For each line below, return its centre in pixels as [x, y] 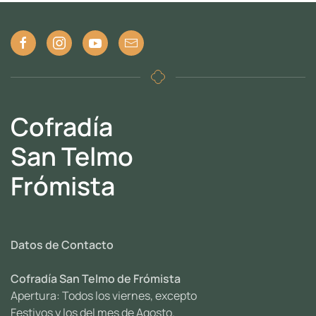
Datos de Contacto [62, 244]
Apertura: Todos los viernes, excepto [104, 295]
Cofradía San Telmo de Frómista [96, 278]
